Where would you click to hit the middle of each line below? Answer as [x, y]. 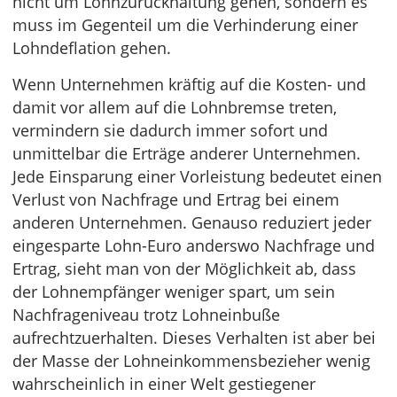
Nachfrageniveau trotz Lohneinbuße [146, 315]
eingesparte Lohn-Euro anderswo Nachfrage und [194, 246]
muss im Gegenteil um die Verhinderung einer [185, 25]
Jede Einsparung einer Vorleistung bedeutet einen [197, 177]
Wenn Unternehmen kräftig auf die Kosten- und [189, 85]
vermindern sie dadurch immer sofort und [170, 131]
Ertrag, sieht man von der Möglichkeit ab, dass [184, 269]
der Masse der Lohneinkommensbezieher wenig [191, 361]
